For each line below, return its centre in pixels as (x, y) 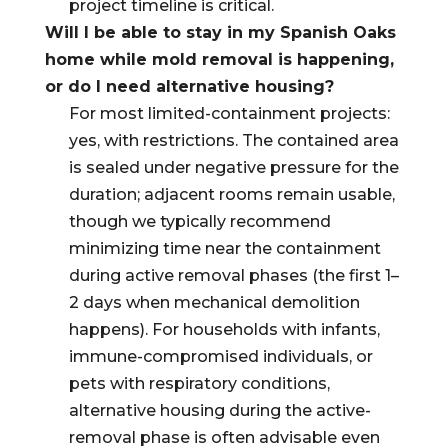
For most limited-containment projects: (229, 113)
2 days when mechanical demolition (214, 302)
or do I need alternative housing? (189, 86)
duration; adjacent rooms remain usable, (231, 194)
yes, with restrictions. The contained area (233, 140)
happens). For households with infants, (224, 329)
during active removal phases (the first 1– (233, 275)
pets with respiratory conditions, (199, 383)
